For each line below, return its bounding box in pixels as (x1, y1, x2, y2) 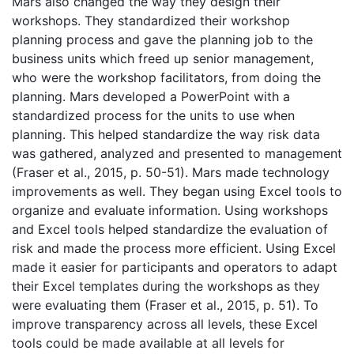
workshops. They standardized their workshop (12, 12, 290, 28)
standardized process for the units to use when (12, 107, 295, 123)
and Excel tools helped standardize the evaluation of (12, 220, 328, 237)
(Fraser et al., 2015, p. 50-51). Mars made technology (12, 164, 330, 180)
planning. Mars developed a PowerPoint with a (12, 88, 290, 104)
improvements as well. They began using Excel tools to (12, 183, 342, 199)
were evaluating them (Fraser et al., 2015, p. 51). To (12, 296, 318, 313)
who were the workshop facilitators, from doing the (12, 69, 321, 85)
